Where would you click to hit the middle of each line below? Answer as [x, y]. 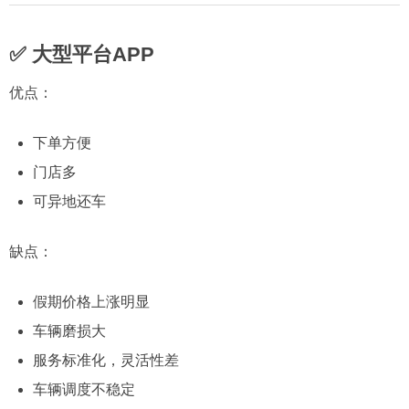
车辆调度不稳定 [84, 390]
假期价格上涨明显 [91, 302]
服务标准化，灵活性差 [105, 361]
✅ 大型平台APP [82, 54]
